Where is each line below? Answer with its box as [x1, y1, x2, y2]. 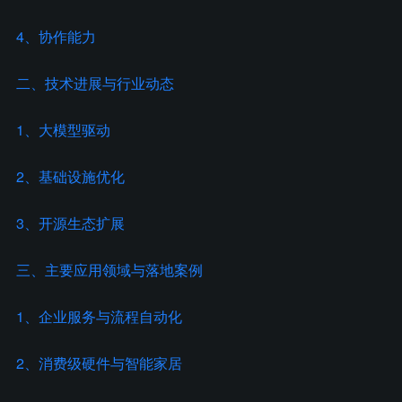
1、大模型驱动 [16, 119, 110, 140]
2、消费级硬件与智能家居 [16, 353, 182, 373]
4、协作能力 [16, 26, 96, 47]
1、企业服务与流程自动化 [16, 306, 182, 327]
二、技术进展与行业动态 [16, 73, 174, 93]
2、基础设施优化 [16, 166, 125, 187]
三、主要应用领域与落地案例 [16, 259, 203, 280]
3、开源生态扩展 [16, 213, 125, 233]
